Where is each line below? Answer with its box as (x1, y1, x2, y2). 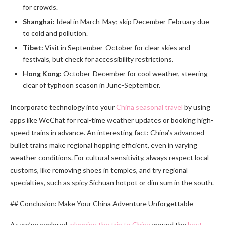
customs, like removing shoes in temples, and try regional (10, 165, 188, 174)
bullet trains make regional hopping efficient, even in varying (10, 140, 197, 149)
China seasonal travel (116, 102, 183, 111)
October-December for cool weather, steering (62, 69, 208, 78)
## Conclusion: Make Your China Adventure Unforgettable (10, 199, 193, 208)
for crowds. (23, 2, 58, 11)
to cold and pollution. (23, 28, 88, 37)
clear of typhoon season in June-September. (23, 80, 160, 89)
